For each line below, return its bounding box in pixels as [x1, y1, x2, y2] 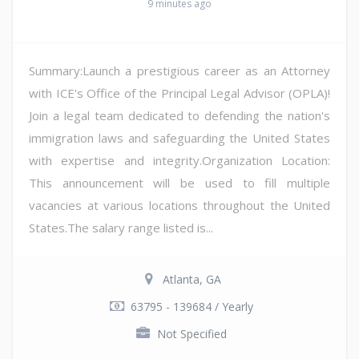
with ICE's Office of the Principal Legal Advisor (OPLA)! [29, 84, 330, 101]
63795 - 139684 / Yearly [130, 298, 253, 314]
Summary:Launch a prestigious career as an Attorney [29, 62, 330, 79]
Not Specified [156, 325, 227, 341]
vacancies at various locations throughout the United [29, 196, 330, 213]
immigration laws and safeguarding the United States [29, 129, 330, 146]
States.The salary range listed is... [29, 219, 213, 236]
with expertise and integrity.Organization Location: [29, 151, 330, 168]
